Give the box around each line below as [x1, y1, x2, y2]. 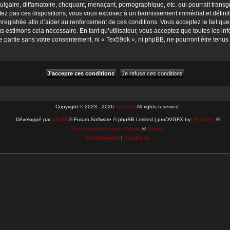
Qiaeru [147, 125, 163, 131]
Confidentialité [86, 135, 120, 141]
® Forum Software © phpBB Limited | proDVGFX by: [68, 116, 194, 122]
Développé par [15, 116, 52, 122]
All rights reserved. [135, 103, 180, 109]
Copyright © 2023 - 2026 [55, 103, 116, 109]
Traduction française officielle [72, 125, 141, 131]
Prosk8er [193, 116, 215, 122]
